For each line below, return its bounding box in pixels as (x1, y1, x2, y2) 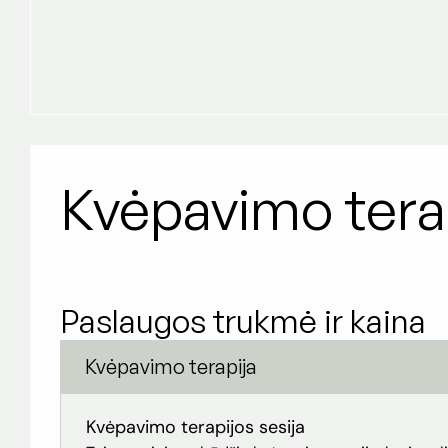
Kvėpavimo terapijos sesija (86, 415, 305, 440)
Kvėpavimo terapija (85, 354, 257, 380)
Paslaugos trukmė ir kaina (60, 301, 426, 342)
